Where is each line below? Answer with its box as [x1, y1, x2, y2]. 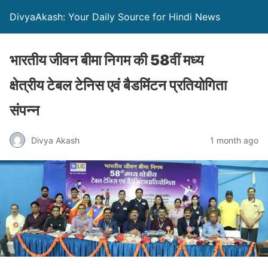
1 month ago [210, 135, 258, 145]
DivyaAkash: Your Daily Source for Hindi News [10, 11, 220, 23]
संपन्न [10, 102, 39, 119]
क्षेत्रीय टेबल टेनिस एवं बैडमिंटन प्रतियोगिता [10, 77, 227, 94]
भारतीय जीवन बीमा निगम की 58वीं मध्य [10, 51, 203, 69]
